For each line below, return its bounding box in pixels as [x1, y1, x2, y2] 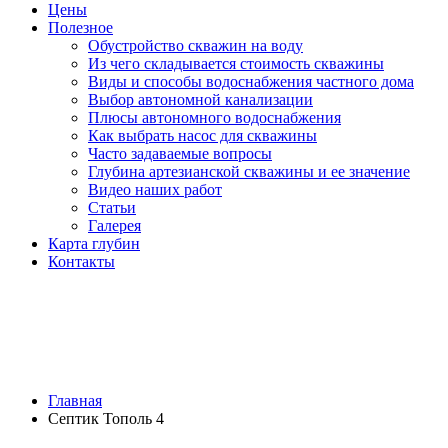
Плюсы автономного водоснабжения [88, 109, 341, 126]
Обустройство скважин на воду [88, 37, 303, 54]
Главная [48, 392, 102, 410]
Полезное [48, 19, 113, 36]
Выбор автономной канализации [88, 91, 313, 108]
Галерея [88, 217, 141, 234]
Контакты [48, 253, 115, 270]
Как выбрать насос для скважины [88, 127, 317, 144]
